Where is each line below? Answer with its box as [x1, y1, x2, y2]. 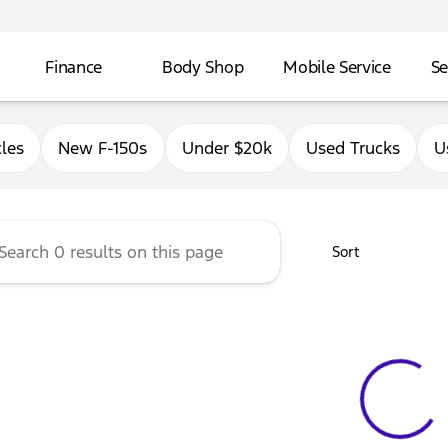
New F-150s [58, 137, 148, 159]
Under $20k [182, 137, 272, 159]
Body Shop [162, 55, 244, 78]
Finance [45, 55, 103, 78]
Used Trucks [306, 137, 400, 159]
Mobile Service [283, 55, 391, 78]
